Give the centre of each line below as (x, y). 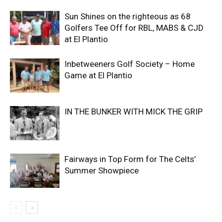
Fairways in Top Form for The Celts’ (130, 159)
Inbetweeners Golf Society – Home (130, 64)
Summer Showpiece (102, 170)
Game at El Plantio (98, 75)
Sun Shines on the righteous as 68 (128, 16)
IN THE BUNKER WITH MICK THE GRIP (134, 111)
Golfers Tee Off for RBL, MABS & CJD (134, 28)
